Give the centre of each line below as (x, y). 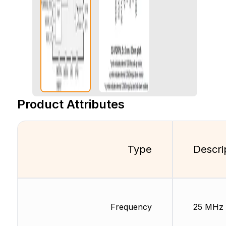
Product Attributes (71, 104)
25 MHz (208, 207)
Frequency (131, 207)
